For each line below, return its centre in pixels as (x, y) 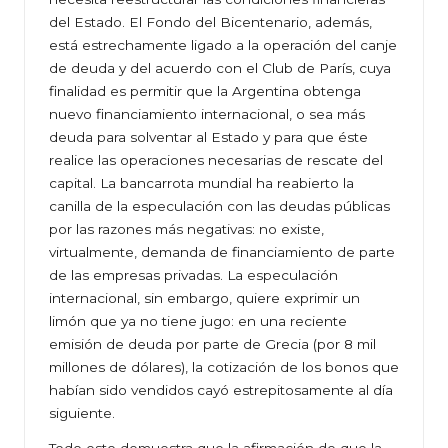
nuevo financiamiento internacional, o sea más (207, 114)
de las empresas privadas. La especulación (193, 275)
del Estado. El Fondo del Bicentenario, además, (210, 22)
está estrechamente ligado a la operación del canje (223, 45)
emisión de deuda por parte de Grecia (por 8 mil (212, 344)
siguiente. (82, 413)
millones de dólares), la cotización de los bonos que (224, 367)
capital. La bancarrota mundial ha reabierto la (201, 183)
